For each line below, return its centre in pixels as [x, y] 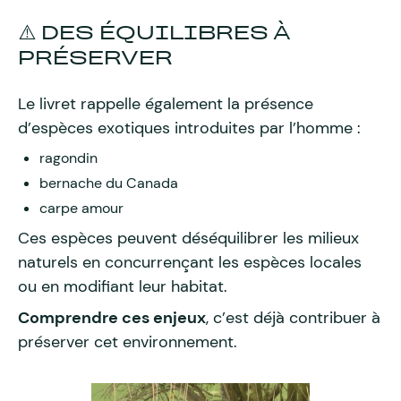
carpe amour [81, 208]
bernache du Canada [109, 183]
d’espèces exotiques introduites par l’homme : [189, 128]
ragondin [68, 158]
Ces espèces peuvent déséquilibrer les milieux [188, 238]
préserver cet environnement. [128, 342]
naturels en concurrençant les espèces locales [190, 262]
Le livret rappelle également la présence [166, 104]
